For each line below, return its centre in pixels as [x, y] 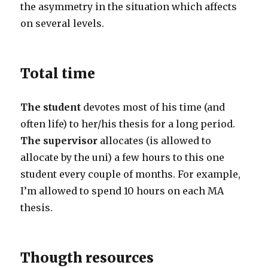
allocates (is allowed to [155, 141]
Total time [58, 73]
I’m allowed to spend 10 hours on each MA [122, 191]
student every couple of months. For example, [131, 174]
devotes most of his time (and [153, 107]
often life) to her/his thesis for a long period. [128, 124]
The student [51, 107]
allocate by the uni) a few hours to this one [123, 157]
